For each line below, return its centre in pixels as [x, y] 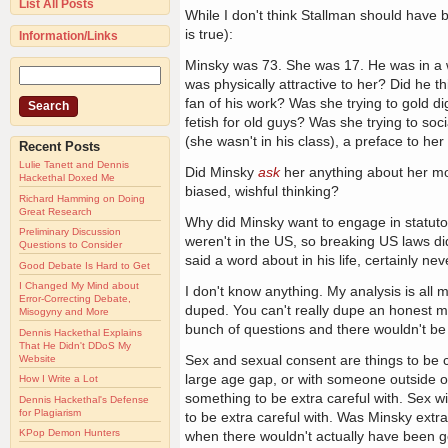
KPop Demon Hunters [69, 433]
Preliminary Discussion [70, 232]
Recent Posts [59, 146]
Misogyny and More [64, 312]
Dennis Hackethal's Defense [84, 399]
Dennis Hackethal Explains [80, 332]
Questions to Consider [70, 245]
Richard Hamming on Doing [82, 198]
